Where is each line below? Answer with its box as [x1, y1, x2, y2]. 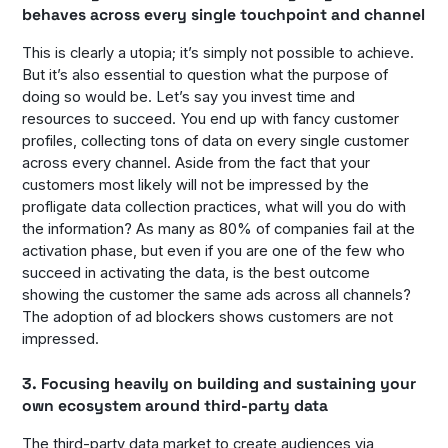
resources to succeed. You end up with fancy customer [22, 109, 400, 128]
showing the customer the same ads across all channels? [22, 285, 412, 304]
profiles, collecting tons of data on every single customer [22, 131, 410, 150]
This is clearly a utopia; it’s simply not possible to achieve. [22, 43, 415, 62]
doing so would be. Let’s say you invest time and [22, 87, 356, 106]
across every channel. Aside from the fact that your [22, 153, 371, 172]
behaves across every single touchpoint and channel [22, 4, 426, 25]
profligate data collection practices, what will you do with [22, 197, 407, 216]
